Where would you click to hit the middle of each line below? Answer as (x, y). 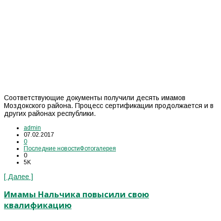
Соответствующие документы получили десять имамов (95, 98)
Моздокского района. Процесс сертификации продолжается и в (109, 106)
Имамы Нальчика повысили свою (76, 194)
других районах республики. (52, 114)
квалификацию (38, 205)
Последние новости (52, 149)
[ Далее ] (18, 177)
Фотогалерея (98, 149)
